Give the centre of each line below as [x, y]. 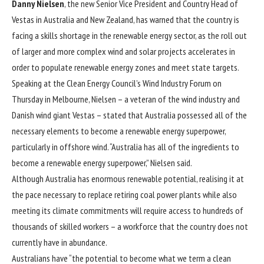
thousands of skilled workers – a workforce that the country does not [130, 226]
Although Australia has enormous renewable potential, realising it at [128, 178]
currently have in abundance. [60, 242]
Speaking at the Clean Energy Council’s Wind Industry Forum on [117, 83]
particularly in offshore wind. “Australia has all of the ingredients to [126, 146]
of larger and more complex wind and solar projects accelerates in [123, 51]
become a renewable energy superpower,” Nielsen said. [102, 162]
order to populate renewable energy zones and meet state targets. [126, 67]
